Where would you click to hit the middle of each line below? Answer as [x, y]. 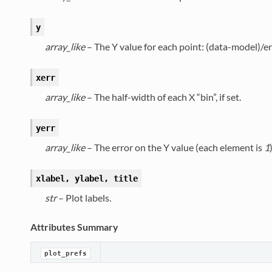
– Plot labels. [83, 198]
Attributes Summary [74, 227]
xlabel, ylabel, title [87, 179]
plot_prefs [65, 254]
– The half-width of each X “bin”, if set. [163, 97]
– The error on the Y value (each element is [174, 148]
